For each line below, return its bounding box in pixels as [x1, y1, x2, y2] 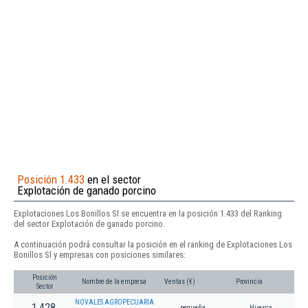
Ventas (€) [164, 278, 195, 286]
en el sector [85, 172, 141, 186]
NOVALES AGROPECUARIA [75, 298, 154, 307]
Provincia [236, 278, 263, 286]
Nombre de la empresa [82, 278, 146, 286]
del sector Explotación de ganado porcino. [14, 218, 165, 229]
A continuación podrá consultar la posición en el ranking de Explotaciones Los [14, 239, 292, 250]
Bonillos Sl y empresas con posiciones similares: [14, 249, 186, 260]
